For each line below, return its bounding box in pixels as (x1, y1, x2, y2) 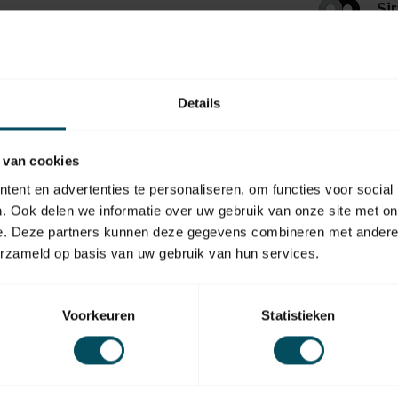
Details (177, 95, 221, 111)
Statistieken (261, 307, 336, 323)
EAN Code (230, 251, 298, 267)
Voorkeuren (62, 307, 135, 323)
